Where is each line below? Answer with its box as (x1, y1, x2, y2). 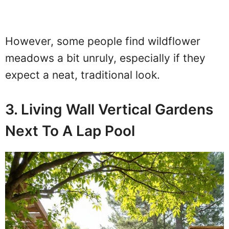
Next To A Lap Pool (5, 122, 135, 140)
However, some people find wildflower (5, 35, 200, 48)
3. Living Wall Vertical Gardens (5, 100, 213, 118)
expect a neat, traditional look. (5, 68, 160, 82)
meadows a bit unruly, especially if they (5, 52, 205, 65)
